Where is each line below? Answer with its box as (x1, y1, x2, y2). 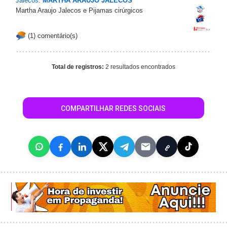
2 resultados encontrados (105, 63, 175, 70)
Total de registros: (52, 63, 105, 70)
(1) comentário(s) (26, 32, 78, 40)
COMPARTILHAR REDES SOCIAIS (61, 104, 166, 112)
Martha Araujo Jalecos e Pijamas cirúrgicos (16, 7, 143, 14)
